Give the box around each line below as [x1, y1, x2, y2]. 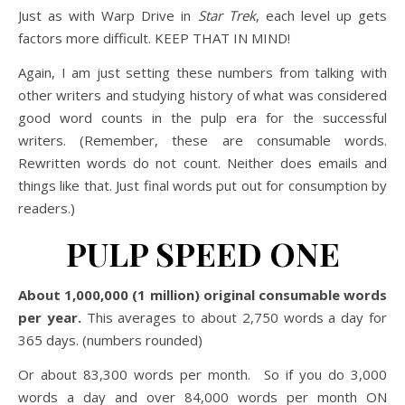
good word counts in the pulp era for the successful [18, 108, 387, 127]
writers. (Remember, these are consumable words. [18, 131, 387, 149]
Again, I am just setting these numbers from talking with [18, 63, 387, 81]
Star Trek [197, 6, 256, 24]
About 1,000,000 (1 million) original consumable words [18, 286, 387, 304]
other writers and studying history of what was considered [18, 86, 387, 104]
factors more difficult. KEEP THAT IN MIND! [18, 29, 290, 47]
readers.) [18, 199, 75, 217]
